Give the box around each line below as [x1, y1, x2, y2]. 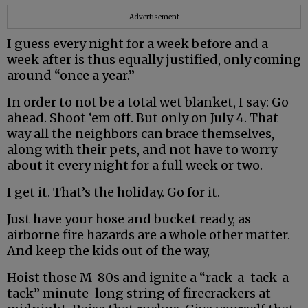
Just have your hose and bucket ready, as [7, 211, 251, 228]
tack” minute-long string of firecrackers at [7, 285, 271, 302]
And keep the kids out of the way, [7, 243, 210, 259]
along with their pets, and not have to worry [7, 142, 277, 158]
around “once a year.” [7, 67, 135, 84]
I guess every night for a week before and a [7, 36, 268, 52]
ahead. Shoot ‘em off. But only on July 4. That [7, 110, 278, 126]
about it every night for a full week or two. [7, 157, 263, 174]
